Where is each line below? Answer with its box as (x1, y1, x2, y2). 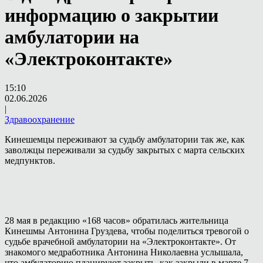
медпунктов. (5, 155, 55, 166)
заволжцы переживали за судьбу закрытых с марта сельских (5, 144, 245, 155)
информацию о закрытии (5, 5, 218, 26)
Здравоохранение (5, 114, 75, 124)
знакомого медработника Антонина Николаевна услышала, (5, 247, 243, 257)
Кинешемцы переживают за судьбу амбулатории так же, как (5, 134, 245, 144)
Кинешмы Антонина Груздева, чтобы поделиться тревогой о (5, 225, 249, 236)
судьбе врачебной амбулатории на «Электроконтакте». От (5, 236, 236, 247)
